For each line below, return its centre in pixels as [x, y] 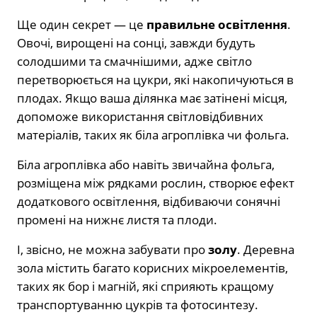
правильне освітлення [217, 25]
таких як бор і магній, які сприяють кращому [145, 287]
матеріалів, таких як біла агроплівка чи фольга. [153, 135]
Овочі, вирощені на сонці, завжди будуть [136, 43]
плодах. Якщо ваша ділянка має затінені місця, [152, 98]
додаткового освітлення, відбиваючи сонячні [149, 202]
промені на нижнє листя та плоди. [117, 220]
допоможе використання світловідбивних [140, 117]
